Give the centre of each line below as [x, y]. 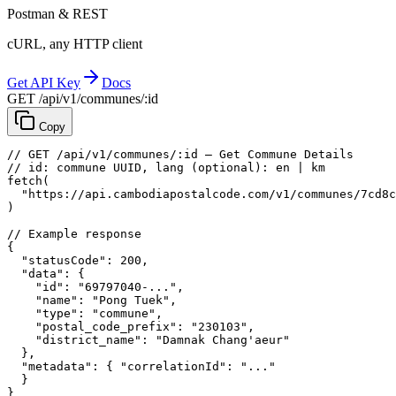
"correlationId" [173, 367]
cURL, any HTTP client [75, 44]
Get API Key [44, 83]
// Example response [74, 234]
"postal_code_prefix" [106, 327]
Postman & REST [57, 14]
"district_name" [88, 340]
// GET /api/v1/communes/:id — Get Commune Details [180, 155]
